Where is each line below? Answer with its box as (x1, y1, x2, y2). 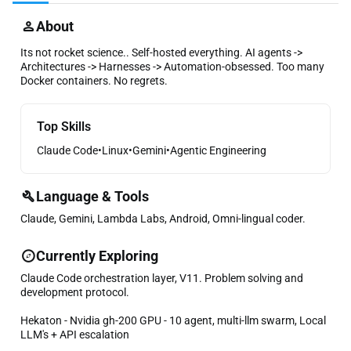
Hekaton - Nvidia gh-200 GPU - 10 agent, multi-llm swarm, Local (20, 313, 326, 327)
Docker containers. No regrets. (20, 74, 168, 87)
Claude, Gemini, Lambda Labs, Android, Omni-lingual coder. (20, 212, 306, 225)
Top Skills (37, 118, 91, 134)
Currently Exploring (36, 248, 158, 264)
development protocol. (20, 285, 129, 299)
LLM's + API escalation (20, 327, 129, 341)
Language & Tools (36, 188, 149, 204)
